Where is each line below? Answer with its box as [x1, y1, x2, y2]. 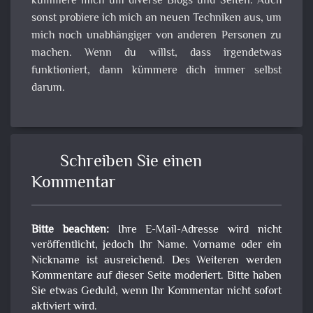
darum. [31, 80, 65, 98]
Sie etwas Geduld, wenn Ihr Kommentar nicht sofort [31, 283, 282, 301]
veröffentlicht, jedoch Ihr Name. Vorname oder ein [31, 237, 282, 255]
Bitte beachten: [31, 221, 109, 240]
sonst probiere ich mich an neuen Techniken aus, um [31, 10, 282, 28]
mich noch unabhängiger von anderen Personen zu [31, 27, 282, 45]
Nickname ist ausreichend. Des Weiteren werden [31, 252, 282, 270]
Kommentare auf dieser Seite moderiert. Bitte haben [31, 268, 282, 286]
